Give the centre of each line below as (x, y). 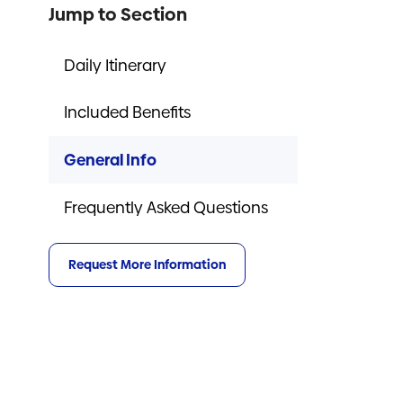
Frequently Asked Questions (166, 206)
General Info (111, 160)
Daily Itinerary (116, 65)
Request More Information (147, 265)
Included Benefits (128, 113)
